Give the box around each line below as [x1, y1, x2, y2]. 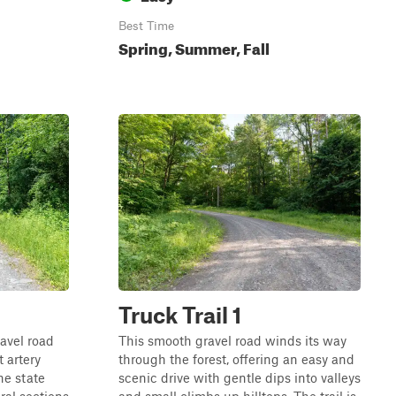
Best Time [118, 19, 174, 33]
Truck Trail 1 [118, 301, 241, 328]
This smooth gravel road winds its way [118, 332, 346, 348]
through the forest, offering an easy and [118, 351, 354, 367]
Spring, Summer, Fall [118, 34, 270, 58]
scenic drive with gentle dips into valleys [118, 369, 361, 385]
